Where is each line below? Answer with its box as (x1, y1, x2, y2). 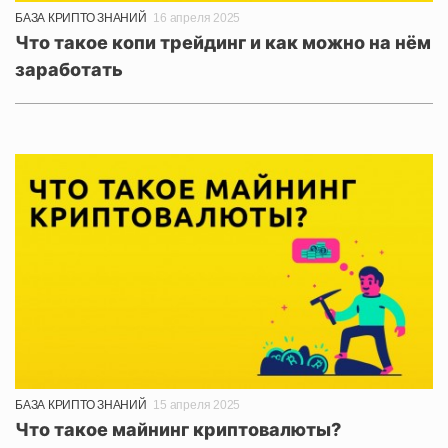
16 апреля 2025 (153, 11, 241, 26)
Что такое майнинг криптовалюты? (15, 419, 341, 441)
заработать (15, 59, 123, 81)
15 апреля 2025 (153, 398, 241, 413)
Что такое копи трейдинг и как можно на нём (15, 32, 431, 54)
